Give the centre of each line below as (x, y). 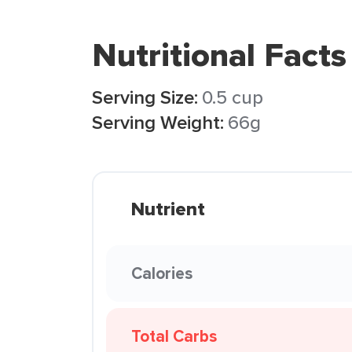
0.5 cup (233, 97)
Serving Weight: (158, 122)
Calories (162, 273)
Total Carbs (174, 336)
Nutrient (168, 209)
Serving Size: (145, 97)
